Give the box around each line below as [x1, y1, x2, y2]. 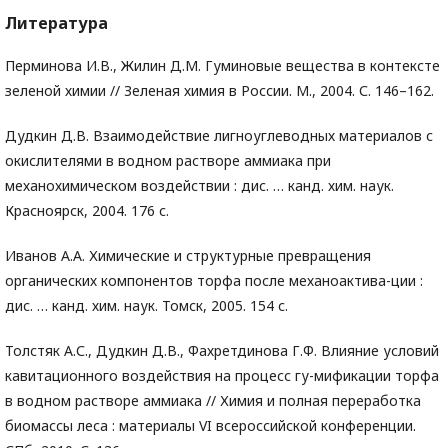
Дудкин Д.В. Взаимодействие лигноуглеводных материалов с [5, 126, 433, 146]
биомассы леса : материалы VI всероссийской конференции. [5, 416, 416, 436]
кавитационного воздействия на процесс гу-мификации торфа [5, 366, 439, 386]
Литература [5, 12, 108, 35]
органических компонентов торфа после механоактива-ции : [5, 271, 423, 291]
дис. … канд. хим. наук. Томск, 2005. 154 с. [5, 296, 288, 316]
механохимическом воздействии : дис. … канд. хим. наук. [5, 176, 394, 196]
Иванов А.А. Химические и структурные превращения [5, 246, 371, 266]
